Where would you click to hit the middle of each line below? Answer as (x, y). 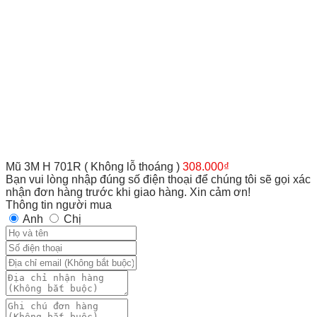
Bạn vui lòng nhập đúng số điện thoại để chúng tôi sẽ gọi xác (158, 179)
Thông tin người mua (59, 204)
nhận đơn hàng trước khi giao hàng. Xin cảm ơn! (128, 192)
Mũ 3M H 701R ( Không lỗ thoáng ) (93, 166)
